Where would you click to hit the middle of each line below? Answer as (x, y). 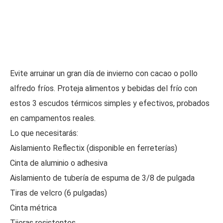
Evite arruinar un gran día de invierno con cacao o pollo (104, 73)
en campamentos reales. (53, 118)
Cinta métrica (33, 208)
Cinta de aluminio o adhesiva (59, 163)
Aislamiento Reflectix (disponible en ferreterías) (94, 148)
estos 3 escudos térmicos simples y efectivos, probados (110, 103)
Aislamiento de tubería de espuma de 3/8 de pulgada (102, 178)
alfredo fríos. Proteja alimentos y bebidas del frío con (104, 88)
